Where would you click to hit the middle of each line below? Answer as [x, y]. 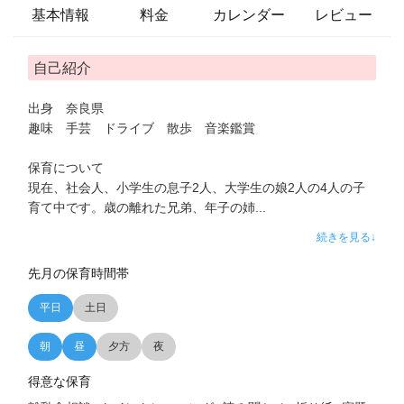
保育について [66, 168]
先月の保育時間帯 [78, 274]
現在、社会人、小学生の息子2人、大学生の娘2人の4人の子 [197, 188]
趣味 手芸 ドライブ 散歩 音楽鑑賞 [148, 129]
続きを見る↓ [346, 238]
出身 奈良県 [66, 109]
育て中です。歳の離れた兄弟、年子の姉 [142, 208]
